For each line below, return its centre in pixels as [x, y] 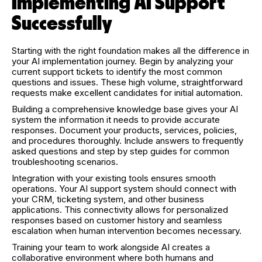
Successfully [62, 23]
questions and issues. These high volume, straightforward [127, 82]
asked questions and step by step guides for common [120, 151]
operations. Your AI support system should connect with [124, 188]
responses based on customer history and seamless [117, 220]
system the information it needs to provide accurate [116, 119]
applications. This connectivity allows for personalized [120, 209]
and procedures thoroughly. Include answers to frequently [127, 140]
